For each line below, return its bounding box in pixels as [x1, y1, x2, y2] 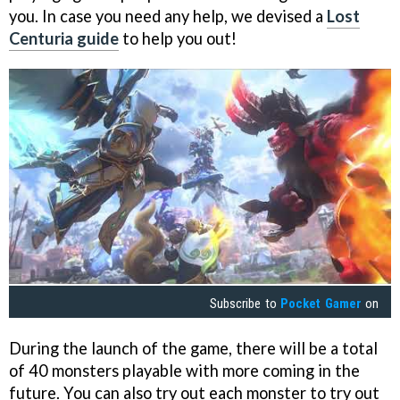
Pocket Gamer [280, 296, 362, 312]
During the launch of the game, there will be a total [9, 338, 378, 358]
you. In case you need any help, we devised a [9, 5, 327, 26]
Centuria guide [9, 28, 119, 48]
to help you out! [119, 28, 237, 48]
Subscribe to [210, 296, 281, 312]
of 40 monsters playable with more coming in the [9, 361, 360, 380]
